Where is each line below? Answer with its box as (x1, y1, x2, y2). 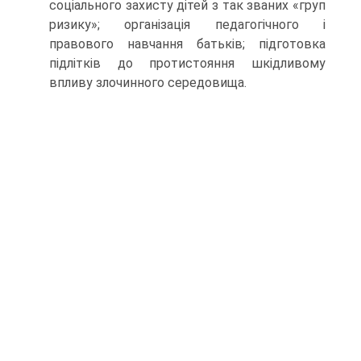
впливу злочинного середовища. (49, 75, 247, 90)
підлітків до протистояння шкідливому (49, 56, 326, 71)
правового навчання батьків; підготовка (49, 36, 326, 52)
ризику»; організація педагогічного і (49, 17, 326, 32)
